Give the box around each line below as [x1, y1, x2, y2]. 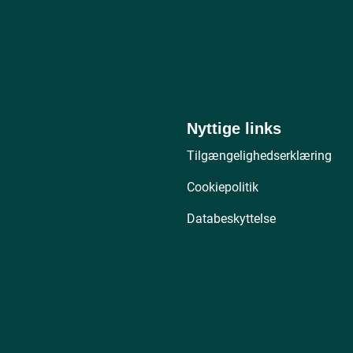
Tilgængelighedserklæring [186, 148, 332, 164]
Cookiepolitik [186, 180, 258, 195]
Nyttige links [186, 120, 281, 138]
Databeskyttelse [186, 211, 276, 227]
